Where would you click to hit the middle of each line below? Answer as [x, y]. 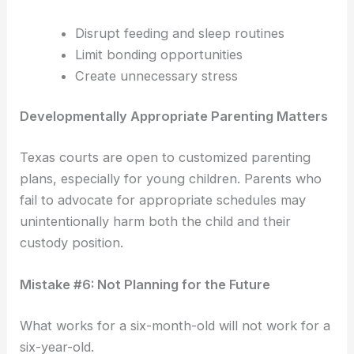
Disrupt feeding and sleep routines [179, 33]
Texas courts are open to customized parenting [166, 157]
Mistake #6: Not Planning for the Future [145, 285]
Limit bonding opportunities [158, 54]
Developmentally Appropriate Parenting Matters [174, 117]
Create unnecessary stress [156, 75]
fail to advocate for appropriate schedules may [163, 200]
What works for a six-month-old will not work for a [175, 325]
